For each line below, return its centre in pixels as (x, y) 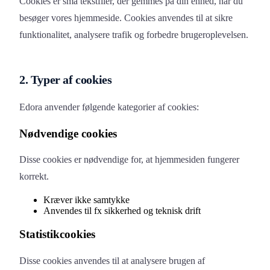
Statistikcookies (57, 234)
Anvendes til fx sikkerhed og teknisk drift (122, 211)
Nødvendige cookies (68, 133)
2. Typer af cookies (66, 80)
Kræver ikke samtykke (86, 200)
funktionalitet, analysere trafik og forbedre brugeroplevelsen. (134, 35)
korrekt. (34, 177)
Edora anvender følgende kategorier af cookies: (109, 107)
